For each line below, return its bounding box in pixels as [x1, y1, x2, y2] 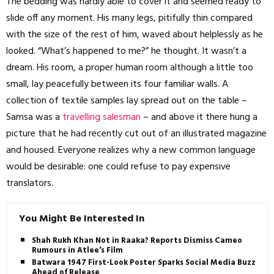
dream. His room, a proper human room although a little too [6, 59, 253, 76]
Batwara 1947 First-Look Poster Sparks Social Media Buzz [32, 256, 256, 269]
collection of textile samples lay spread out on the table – [6, 92, 247, 109]
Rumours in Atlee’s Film [32, 243, 123, 257]
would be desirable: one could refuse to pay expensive [6, 158, 231, 175]
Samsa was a [6, 109, 62, 125]
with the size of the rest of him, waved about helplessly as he [6, 26, 263, 43]
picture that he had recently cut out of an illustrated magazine [6, 125, 267, 142]
